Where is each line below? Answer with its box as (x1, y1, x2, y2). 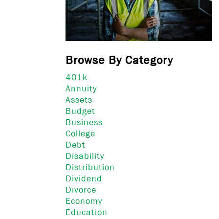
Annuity (66, 84, 97, 93)
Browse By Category (66, 53, 174, 66)
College (66, 129, 96, 138)
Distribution (66, 162, 115, 172)
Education (66, 207, 108, 217)
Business (66, 117, 103, 127)
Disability (66, 151, 105, 161)
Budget (66, 106, 96, 116)
